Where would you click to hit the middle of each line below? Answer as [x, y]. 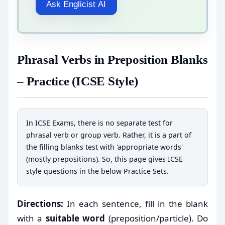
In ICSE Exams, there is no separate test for [99, 123]
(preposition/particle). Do [157, 218]
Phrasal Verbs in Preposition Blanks [113, 59]
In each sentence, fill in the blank [136, 203]
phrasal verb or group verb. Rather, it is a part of [109, 135]
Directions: [40, 203]
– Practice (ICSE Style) [78, 81]
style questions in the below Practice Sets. [97, 171]
